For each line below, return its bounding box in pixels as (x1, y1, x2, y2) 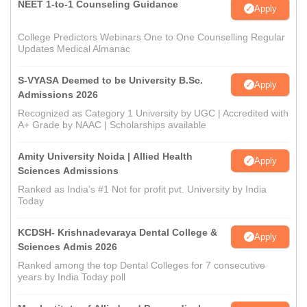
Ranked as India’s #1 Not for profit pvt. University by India (18, 184, 267, 195)
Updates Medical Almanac (18, 43, 130, 54)
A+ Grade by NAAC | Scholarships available (18, 119, 206, 130)
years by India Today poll (18, 271, 125, 282)
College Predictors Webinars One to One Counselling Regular (18, 32, 285, 42)
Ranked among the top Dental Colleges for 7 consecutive (18, 260, 265, 271)
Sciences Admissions (18, 165, 119, 176)
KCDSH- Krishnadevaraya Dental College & (18, 227, 217, 238)
